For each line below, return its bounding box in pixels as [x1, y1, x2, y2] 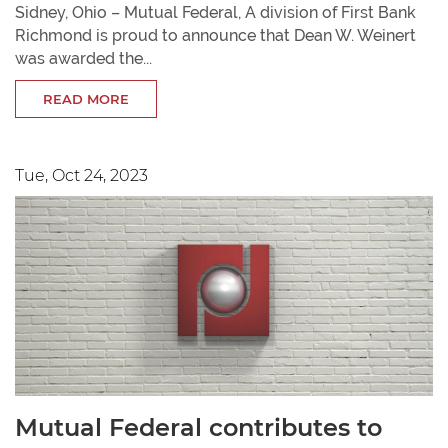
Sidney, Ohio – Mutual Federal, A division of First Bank [15, 3, 416, 23]
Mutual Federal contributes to [15, 413, 382, 443]
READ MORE [43, 91, 129, 108]
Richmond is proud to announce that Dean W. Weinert [15, 26, 416, 46]
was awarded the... [15, 49, 152, 69]
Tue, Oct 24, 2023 [15, 166, 148, 186]
